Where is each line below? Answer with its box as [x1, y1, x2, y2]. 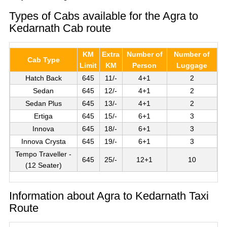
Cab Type [27, 55, 60, 64]
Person [132, 61, 157, 69]
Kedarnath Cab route [9, 21, 111, 34]
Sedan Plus [25, 99, 62, 107]
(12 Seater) [25, 161, 62, 169]
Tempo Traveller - [15, 149, 72, 158]
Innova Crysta [21, 137, 66, 145]
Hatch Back [25, 73, 62, 82]
